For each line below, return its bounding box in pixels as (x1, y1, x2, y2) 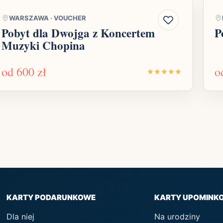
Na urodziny (154, 212, 201, 222)
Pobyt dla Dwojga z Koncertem (1, 24, 155, 42)
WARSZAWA (9, 14, 49, 22)
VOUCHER (54, 14, 86, 22)
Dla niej (6, 212, 35, 222)
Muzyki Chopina (1, 37, 85, 54)
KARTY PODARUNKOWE (6, 193, 96, 203)
